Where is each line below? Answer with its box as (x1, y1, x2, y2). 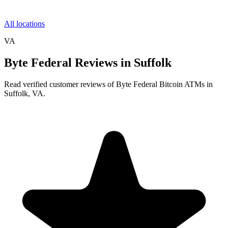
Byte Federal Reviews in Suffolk (4, 55, 172, 69)
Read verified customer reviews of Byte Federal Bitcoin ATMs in (4, 79, 213, 89)
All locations (4, 19, 45, 28)
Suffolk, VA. (4, 89, 45, 98)
